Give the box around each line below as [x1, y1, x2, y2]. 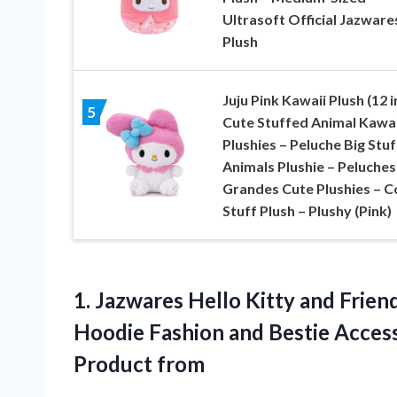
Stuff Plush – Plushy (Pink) [222, 201, 392, 219]
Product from [74, 350, 205, 377]
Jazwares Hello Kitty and [95, 286, 335, 313]
